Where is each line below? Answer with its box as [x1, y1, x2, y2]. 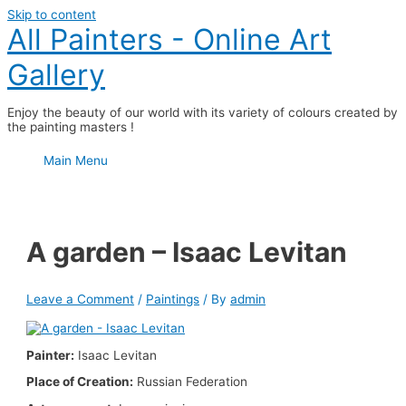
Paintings [146, 292, 200, 307]
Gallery [7, 57, 105, 92]
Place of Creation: [26, 374, 134, 390]
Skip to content [7, 7, 96, 22]
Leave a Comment [26, 292, 135, 307]
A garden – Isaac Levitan [26, 236, 348, 269]
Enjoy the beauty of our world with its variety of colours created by [7, 104, 398, 120]
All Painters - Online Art [7, 22, 332, 57]
